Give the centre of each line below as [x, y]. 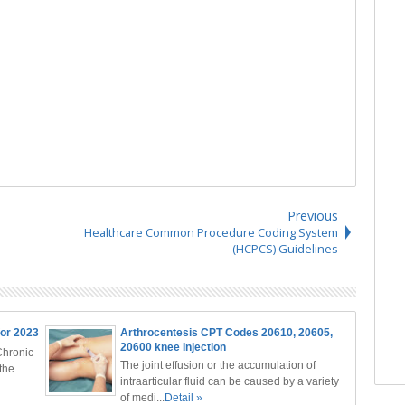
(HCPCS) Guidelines [285, 249]
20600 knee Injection [173, 347]
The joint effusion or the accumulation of [217, 365]
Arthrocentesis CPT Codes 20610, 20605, [226, 333]
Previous [312, 216]
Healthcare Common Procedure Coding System [211, 232]
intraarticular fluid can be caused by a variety [229, 381]
